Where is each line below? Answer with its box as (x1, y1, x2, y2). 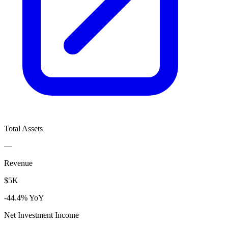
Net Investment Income (4, 210, 79, 219)
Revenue (4, 158, 33, 167)
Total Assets (4, 124, 43, 133)
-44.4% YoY (4, 193, 44, 202)
